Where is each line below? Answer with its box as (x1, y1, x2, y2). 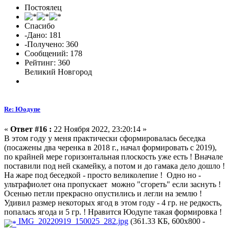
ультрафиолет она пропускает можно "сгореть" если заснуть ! (4, 180, 221, 189)
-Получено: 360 (25, 40, 78, 49)
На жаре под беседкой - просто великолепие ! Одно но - (4, 171, 201, 180)
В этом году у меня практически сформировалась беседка (4, 134, 205, 143)
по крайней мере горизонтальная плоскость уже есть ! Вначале (4, 152, 223, 162)
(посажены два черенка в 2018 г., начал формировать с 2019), (4, 143, 217, 152)
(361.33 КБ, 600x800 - (128, 217, 205, 226)
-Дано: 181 (25, 31, 61, 40)
